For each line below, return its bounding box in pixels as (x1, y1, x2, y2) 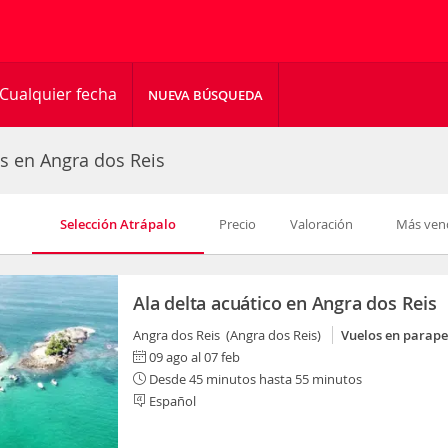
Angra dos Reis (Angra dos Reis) (133, 326, 327, 344)
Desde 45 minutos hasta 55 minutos (146, 370, 362, 388)
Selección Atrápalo (59, 215, 176, 233)
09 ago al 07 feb (149, 348, 240, 366)
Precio (218, 215, 256, 233)
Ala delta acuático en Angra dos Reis (133, 291, 437, 315)
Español (146, 392, 196, 410)
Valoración (290, 215, 354, 233)
